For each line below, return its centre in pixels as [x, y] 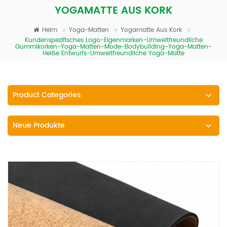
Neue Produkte [39, 126]
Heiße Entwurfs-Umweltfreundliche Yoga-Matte [113, 54]
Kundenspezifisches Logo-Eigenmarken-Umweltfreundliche [113, 41]
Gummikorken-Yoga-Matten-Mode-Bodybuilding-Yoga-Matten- [113, 47]
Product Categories [47, 95]
